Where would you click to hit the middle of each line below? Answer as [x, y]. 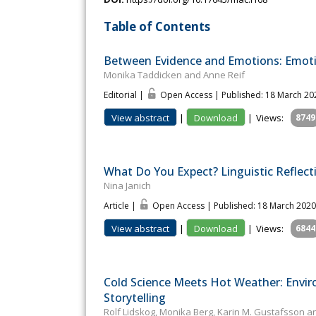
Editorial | [125, 95]
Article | [121, 206]
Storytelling [135, 298]
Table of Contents [157, 26]
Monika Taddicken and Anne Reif [174, 75]
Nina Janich [127, 186]
